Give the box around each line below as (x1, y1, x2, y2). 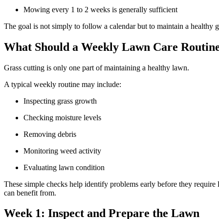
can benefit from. (4, 188, 58, 197)
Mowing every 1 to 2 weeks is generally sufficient (23, 5, 181, 14)
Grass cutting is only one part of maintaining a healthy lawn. (4, 63, 191, 72)
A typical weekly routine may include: (4, 80, 123, 88)
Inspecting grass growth (23, 96, 101, 105)
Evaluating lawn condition (23, 163, 107, 172)
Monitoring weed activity (23, 146, 105, 155)
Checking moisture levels (23, 113, 105, 122)
